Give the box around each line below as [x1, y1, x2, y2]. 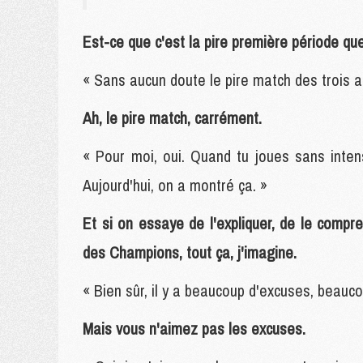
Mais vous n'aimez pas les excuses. [83, 318, 305, 340]
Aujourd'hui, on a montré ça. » [83, 174, 267, 196]
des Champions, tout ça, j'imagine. [83, 241, 297, 263]
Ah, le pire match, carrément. [83, 107, 262, 129]
